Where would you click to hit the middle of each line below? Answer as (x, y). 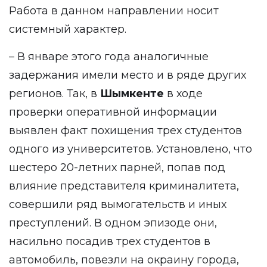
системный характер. (68, 29)
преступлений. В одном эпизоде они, (113, 223)
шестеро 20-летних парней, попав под (117, 167)
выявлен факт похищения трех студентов (125, 131)
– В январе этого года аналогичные (109, 57)
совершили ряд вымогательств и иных (118, 204)
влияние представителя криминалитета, (124, 186)
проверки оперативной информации (113, 112)
